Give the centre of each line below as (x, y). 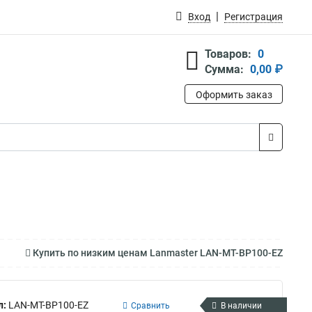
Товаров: (228, 54)
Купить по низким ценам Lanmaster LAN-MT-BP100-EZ (157, 253)
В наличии (241, 305)
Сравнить (150, 305)
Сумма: (224, 69)
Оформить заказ (234, 95)
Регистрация (253, 17)
